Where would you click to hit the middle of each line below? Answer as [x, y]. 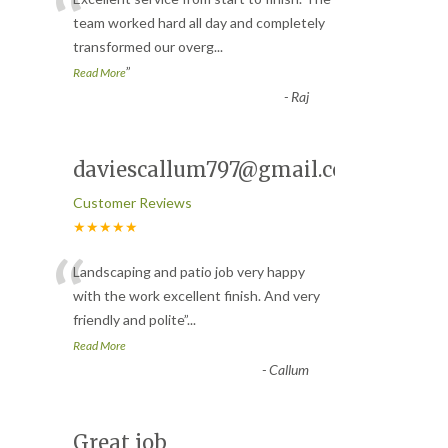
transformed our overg [143, 46]
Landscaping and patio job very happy [189, 271]
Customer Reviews [132, 202]
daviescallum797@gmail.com [219, 169]
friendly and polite [128, 319]
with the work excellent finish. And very [196, 295]
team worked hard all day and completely [199, 22]
